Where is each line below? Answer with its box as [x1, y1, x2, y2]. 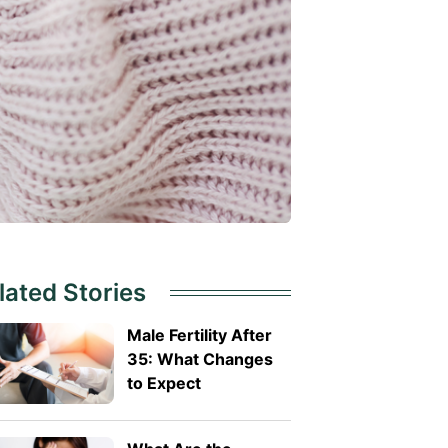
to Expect [126, 372, 201, 393]
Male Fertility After [126, 324, 272, 345]
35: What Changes [126, 348, 273, 369]
